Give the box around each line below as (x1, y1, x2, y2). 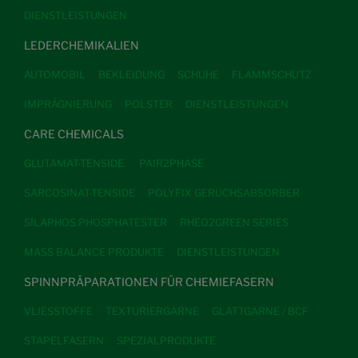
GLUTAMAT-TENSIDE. (24, 157, 126, 169)
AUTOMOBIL (24, 68, 86, 81)
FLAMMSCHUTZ (232, 68, 312, 81)
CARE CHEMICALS (24, 126, 124, 141)
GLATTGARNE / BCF (212, 304, 308, 317)
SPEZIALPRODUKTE (117, 334, 216, 347)
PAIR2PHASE (139, 157, 204, 169)
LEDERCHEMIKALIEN (24, 38, 139, 52)
